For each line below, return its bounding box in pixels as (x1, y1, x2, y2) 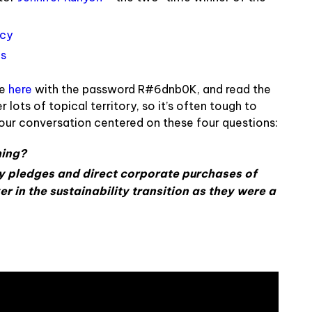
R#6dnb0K (138, 81, 197, 96)
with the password (32, 81, 138, 96)
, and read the (197, 81, 271, 96)
